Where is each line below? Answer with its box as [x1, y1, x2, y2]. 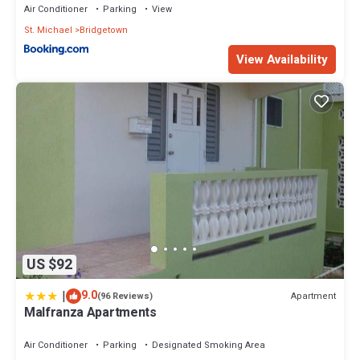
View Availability [236, 50, 328, 68]
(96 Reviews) [97, 289, 153, 304]
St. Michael [24, 22, 72, 37]
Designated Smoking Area [152, 338, 265, 353]
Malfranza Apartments [24, 303, 157, 323]
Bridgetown [80, 22, 128, 37]
